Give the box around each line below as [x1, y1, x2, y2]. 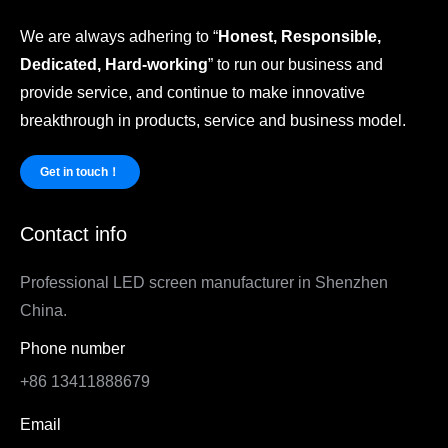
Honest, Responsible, [218, 28, 381, 46]
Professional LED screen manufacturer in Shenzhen [20, 274, 388, 292]
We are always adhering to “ [20, 28, 218, 46]
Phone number [20, 340, 125, 358]
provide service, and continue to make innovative [20, 84, 365, 102]
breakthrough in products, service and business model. [20, 112, 406, 130]
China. [20, 302, 67, 320]
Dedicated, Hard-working [20, 56, 208, 74]
